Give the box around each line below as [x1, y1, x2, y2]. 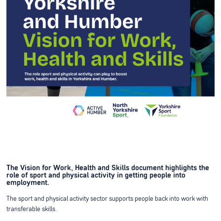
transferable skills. [6, 206, 58, 213]
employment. [6, 179, 51, 187]
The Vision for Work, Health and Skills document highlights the [6, 164, 209, 172]
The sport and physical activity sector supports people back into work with [6, 195, 208, 202]
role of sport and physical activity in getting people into [6, 171, 185, 180]
